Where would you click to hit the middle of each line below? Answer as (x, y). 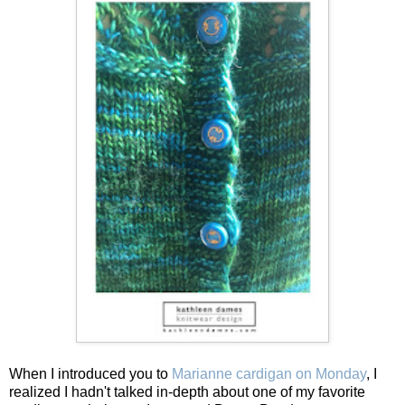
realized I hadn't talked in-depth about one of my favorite (187, 392)
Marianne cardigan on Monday (269, 374)
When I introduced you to (90, 374)
